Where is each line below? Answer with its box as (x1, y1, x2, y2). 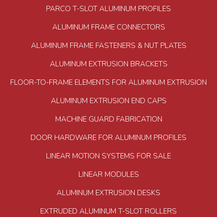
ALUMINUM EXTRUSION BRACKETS (49, 59, 168, 69)
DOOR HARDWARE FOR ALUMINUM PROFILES (31, 133, 186, 143)
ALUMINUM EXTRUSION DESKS (57, 188, 160, 198)
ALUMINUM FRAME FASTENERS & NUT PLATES (31, 41, 186, 51)
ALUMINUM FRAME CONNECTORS (52, 22, 165, 32)
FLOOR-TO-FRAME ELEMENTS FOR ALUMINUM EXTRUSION (10, 77, 207, 88)
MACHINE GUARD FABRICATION (55, 114, 162, 124)
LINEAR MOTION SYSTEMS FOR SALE (46, 151, 171, 161)
